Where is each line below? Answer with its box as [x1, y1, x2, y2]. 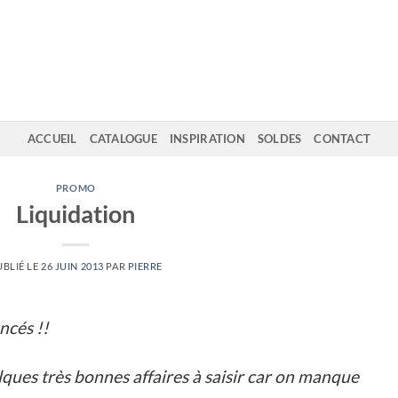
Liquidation [16, 198, 136, 228]
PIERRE [127, 259, 163, 272]
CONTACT [314, 131, 371, 146]
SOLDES [257, 131, 302, 146]
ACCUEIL [27, 131, 77, 146]
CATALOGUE [89, 131, 157, 146]
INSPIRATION [169, 131, 245, 146]
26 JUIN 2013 [41, 259, 104, 272]
